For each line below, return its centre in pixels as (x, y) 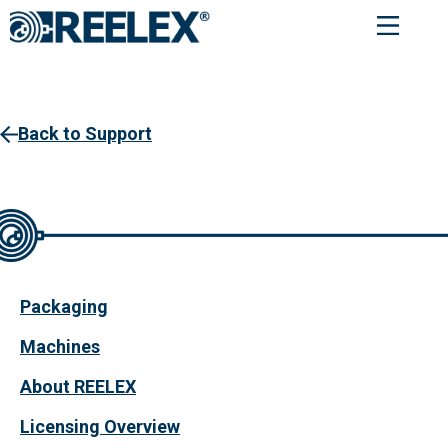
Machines (60, 346)
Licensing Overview (100, 426)
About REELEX (78, 386)
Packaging (64, 306)
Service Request (155, 85)
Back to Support (85, 133)
